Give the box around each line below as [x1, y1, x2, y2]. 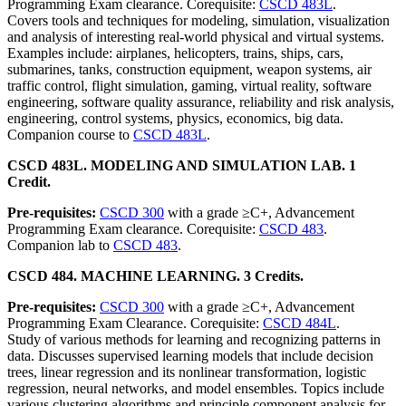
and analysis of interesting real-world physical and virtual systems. [7, 29, 384, 44]
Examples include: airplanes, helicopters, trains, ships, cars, [7, 45, 343, 61]
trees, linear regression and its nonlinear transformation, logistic [7, 364, 366, 380]
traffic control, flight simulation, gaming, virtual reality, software [7, 78, 372, 93]
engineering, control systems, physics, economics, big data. [7, 111, 343, 126]
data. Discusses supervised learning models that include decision [7, 348, 373, 363]
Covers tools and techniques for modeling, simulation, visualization [7, 13, 390, 28]
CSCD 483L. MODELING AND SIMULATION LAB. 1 [7, 158, 356, 173]
